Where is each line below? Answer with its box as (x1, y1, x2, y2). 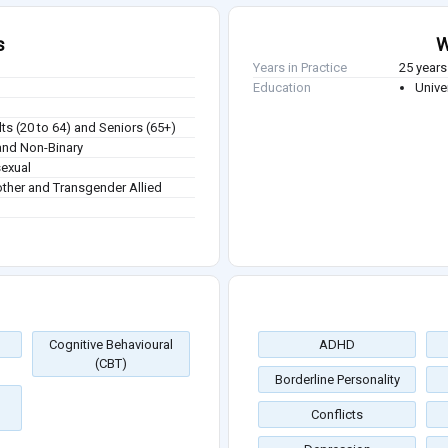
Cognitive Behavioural (49, 336, 173, 352)
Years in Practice (253, 59, 347, 75)
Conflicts (311, 406, 363, 422)
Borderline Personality (274, 371, 400, 387)
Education (253, 79, 311, 95)
